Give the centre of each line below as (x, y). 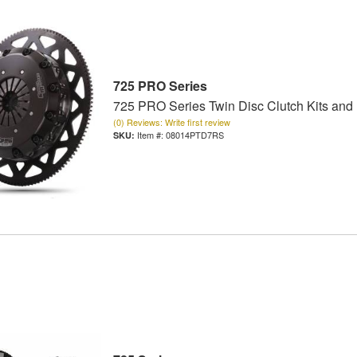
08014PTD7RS (194, 134)
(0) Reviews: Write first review (171, 122)
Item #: (151, 134)
